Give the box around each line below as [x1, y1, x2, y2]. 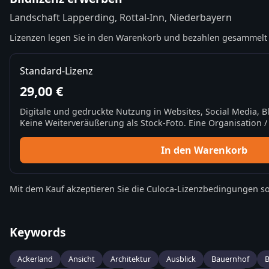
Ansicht [68, 253, 95, 265]
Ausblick [166, 253, 196, 265]
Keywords [10, 224, 66, 241]
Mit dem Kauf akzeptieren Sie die [10, 183, 147, 195]
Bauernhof [211, 253, 249, 265]
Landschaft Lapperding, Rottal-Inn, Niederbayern [10, 11, 232, 25]
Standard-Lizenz [20, 64, 93, 78]
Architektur [110, 253, 151, 265]
